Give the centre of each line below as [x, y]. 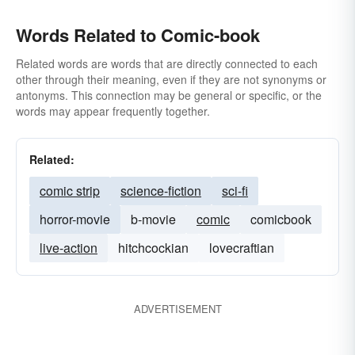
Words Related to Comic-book [138, 35]
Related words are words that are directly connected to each [167, 63]
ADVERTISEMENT [177, 309]
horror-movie [75, 219]
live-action [69, 248]
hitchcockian [153, 248]
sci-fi [235, 191]
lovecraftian [242, 248]
